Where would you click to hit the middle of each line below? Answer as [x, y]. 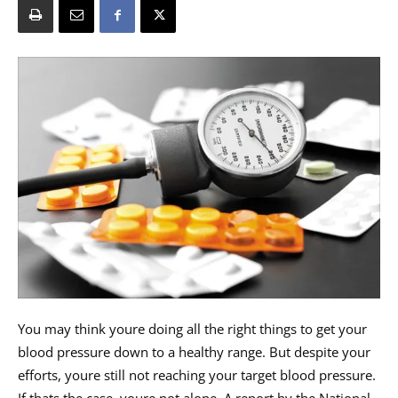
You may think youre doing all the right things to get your [192, 328]
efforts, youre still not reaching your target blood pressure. [197, 374]
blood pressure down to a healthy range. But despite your [194, 351]
